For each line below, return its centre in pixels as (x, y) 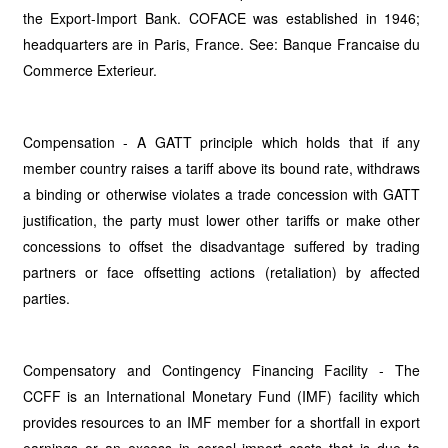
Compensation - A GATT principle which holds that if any (221, 142)
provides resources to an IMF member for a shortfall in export (221, 422)
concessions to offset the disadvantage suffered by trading (221, 246)
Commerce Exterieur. (89, 70)
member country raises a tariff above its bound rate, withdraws (221, 168)
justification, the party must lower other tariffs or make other (221, 220)
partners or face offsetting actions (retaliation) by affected (221, 272)
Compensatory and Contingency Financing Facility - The (221, 370)
